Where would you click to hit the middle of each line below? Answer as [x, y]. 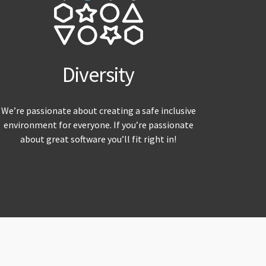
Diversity [99, 75]
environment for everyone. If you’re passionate [98, 125]
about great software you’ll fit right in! [99, 139]
